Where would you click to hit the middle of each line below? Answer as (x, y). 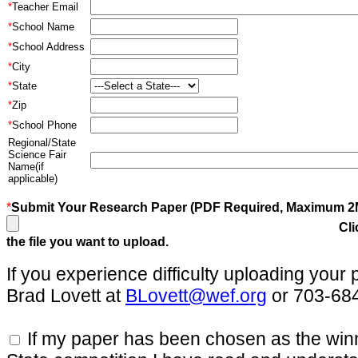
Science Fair (37, 155)
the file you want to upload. (88, 242)
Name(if (26, 167)
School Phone (44, 125)
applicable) (33, 179)
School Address (48, 47)
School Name (43, 27)
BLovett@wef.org (196, 296)
